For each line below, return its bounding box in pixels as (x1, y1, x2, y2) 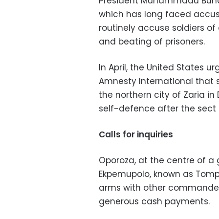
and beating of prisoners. (99, 36, 205, 48)
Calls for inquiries (99, 129, 173, 141)
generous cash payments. (99, 196, 210, 208)
